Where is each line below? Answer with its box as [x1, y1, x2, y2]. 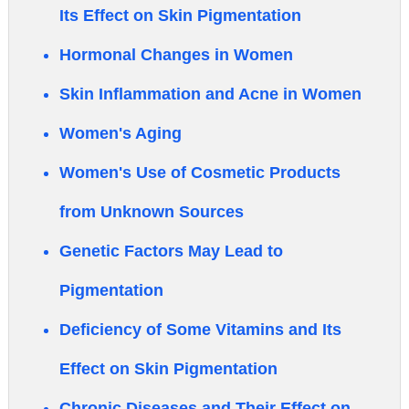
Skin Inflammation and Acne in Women [59, 85, 362, 103]
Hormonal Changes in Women [59, 46, 293, 64]
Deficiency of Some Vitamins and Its [59, 320, 341, 339]
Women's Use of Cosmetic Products [59, 163, 341, 182]
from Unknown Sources [59, 203, 244, 221]
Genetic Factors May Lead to [59, 242, 283, 260]
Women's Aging [59, 124, 182, 142]
